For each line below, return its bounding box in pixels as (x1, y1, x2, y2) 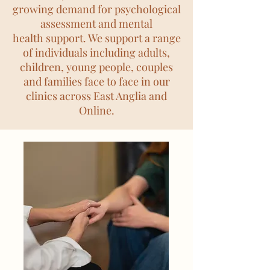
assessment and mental (40, 16, 152, 31)
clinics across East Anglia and (26, 89, 167, 103)
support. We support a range (43, 31, 181, 45)
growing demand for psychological (12, 2, 181, 16)
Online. (78, 103, 115, 118)
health (12, 31, 43, 45)
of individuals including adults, (23, 45, 170, 60)
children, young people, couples (20, 60, 173, 74)
